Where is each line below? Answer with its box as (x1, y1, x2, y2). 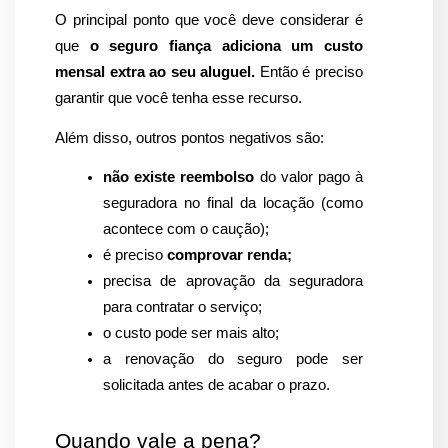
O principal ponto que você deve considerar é (55, 12, 363, 29)
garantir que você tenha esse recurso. (55, 90, 302, 107)
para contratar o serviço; (103, 298, 262, 315)
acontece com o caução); (103, 220, 269, 237)
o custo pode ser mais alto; (103, 324, 279, 341)
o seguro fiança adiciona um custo (89, 38, 364, 55)
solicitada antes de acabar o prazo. (103, 376, 330, 393)
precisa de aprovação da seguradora (103, 272, 363, 289)
